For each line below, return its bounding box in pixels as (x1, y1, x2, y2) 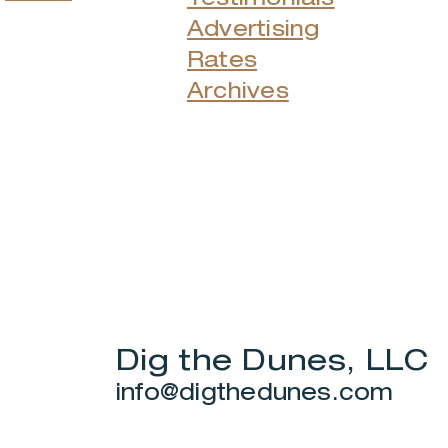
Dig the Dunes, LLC (116, 340, 429, 377)
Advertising (187, 14, 320, 41)
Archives (187, 76, 289, 103)
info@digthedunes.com (116, 377, 394, 405)
